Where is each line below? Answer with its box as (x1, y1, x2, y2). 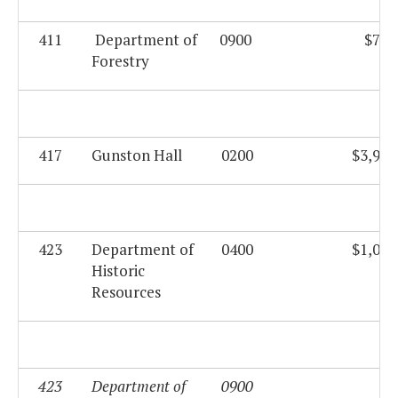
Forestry (92, 51, 149, 72)
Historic (92, 260, 145, 282)
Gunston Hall (92, 145, 182, 166)
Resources (92, 282, 161, 303)
